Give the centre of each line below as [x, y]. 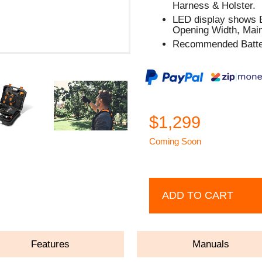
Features [51, 244]
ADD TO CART [198, 195]
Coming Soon [175, 141]
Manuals [211, 244]
